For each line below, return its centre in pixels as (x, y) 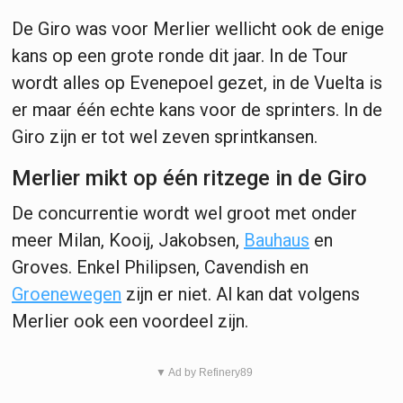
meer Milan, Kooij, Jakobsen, (128, 240)
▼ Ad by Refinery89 (204, 372)
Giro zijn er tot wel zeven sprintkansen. (167, 136)
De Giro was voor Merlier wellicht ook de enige (198, 28)
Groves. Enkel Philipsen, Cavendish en (160, 267)
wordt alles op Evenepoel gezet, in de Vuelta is (197, 82)
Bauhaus (277, 240)
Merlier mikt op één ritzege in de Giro (189, 178)
